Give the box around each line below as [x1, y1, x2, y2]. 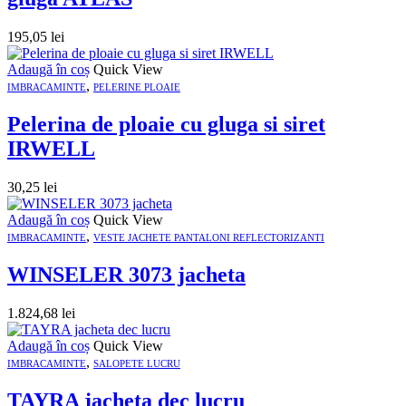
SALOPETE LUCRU [93, 357, 180, 369]
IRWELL [7, 137, 95, 161]
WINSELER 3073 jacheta [7, 262, 246, 286]
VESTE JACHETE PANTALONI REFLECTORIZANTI [93, 231, 324, 243]
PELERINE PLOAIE [93, 82, 180, 93]
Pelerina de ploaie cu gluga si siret [7, 112, 325, 137]
